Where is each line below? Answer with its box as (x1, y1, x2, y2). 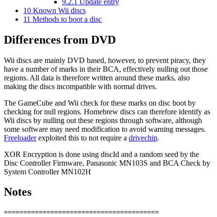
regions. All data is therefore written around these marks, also (4, 73, 190, 82)
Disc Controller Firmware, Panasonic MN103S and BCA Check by (4, 158, 210, 167)
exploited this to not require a (36, 133, 129, 142)
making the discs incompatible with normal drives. (4, 82, 157, 91)
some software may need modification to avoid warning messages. (4, 124, 206, 133)
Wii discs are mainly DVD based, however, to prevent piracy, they (4, 56, 206, 64)
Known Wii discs (33, 6, 86, 15)
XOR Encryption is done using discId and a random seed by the (4, 150, 199, 158)
